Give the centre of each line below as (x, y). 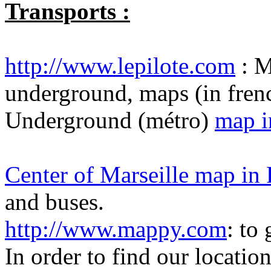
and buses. (54, 202)
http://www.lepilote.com (120, 66)
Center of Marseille (100, 175)
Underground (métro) (110, 120)
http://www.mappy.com (116, 229)
